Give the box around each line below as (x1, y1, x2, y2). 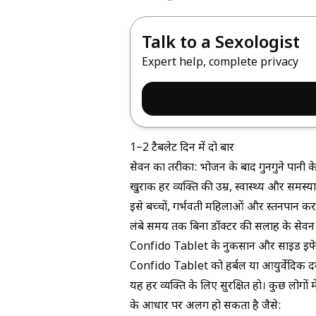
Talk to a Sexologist (142, 32, 300, 55)
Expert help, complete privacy (142, 55, 298, 71)
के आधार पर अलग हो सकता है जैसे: (130, 298, 281, 314)
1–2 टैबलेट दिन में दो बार (130, 140, 234, 156)
